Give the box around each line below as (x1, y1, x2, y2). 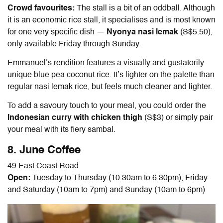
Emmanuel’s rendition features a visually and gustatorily (7, 59, 204, 67)
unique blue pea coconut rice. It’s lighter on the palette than (7, 71, 215, 79)
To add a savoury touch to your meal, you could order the (7, 102, 206, 110)
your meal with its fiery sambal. (7, 125, 115, 134)
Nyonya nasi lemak (107, 28, 180, 36)
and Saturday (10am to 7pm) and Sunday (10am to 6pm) (7, 186, 207, 194)
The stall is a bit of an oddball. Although (77, 4, 215, 12)
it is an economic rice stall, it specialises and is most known (7, 16, 216, 24)
